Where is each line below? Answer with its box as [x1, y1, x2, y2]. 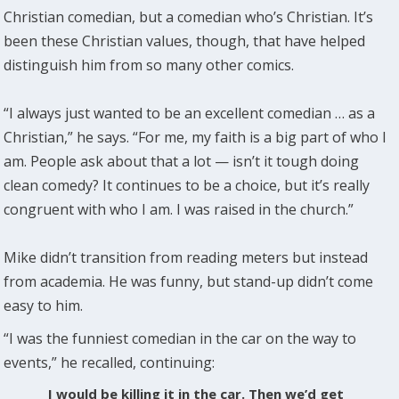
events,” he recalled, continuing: [4, 352, 216, 372]
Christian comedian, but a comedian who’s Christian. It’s [4, 6, 374, 27]
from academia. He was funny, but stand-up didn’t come [4, 271, 374, 291]
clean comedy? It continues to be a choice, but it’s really [4, 175, 370, 195]
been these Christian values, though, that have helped [4, 30, 366, 51]
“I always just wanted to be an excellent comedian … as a [4, 102, 376, 123]
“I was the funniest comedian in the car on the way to [4, 328, 357, 348]
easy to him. [4, 295, 84, 315]
